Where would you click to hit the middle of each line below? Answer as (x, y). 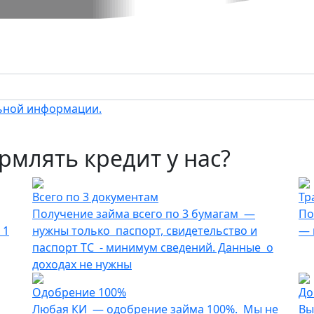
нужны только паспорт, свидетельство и (145, 231)
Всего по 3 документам (95, 197)
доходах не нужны (82, 265)
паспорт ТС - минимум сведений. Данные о (153, 248)
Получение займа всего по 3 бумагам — (144, 214)
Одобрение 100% (79, 293)
